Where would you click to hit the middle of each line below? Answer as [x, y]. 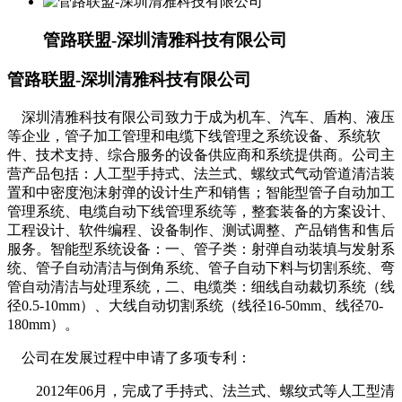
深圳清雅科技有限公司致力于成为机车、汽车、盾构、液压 [201, 117]
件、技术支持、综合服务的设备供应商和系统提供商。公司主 [201, 154]
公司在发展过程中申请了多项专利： [129, 357]
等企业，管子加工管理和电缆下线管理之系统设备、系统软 [194, 135]
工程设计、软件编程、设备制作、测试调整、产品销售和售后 [201, 230]
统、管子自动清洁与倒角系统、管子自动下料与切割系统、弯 [201, 267]
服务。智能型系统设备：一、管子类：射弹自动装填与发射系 [201, 249]
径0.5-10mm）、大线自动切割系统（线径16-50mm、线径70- [195, 305]
